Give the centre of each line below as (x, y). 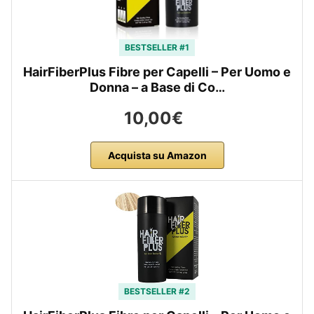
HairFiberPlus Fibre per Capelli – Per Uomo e (157, 72)
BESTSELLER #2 (157, 292)
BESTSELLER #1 (157, 48)
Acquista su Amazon (157, 156)
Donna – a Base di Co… (157, 88)
